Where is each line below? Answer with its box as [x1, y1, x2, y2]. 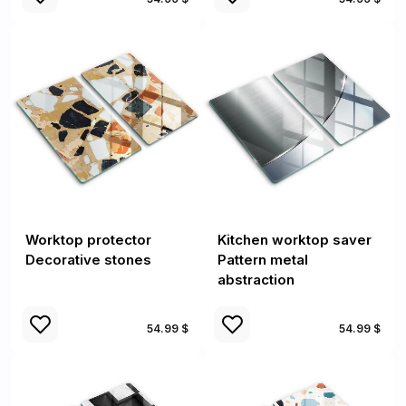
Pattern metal [217, 251, 308, 268]
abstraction [217, 271, 295, 288]
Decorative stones [25, 251, 151, 268]
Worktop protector [25, 231, 151, 248]
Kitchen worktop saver [217, 231, 372, 248]
